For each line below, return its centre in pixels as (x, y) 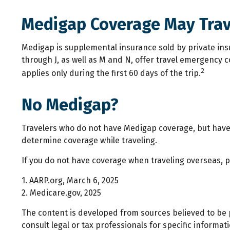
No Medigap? (70, 104)
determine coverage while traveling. (89, 140)
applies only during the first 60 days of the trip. (111, 73)
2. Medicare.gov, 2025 (61, 193)
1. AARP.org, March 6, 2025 (70, 180)
